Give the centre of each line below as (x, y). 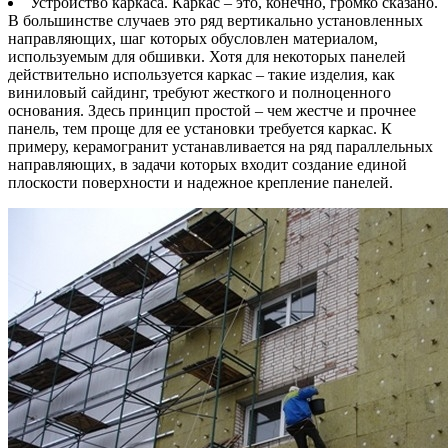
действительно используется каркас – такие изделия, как (201, 75)
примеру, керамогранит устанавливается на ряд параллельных (220, 147)
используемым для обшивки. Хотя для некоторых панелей (207, 57)
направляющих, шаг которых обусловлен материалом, (193, 39)
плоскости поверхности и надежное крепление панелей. (200, 183)
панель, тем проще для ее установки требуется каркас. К (200, 129)
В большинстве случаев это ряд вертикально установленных (215, 21)
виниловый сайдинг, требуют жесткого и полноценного (199, 93)
